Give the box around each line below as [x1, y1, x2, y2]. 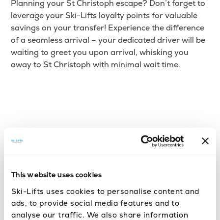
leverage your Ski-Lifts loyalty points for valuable [11, 10, 198, 21]
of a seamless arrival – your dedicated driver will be [11, 35, 206, 46]
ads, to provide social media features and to [11, 198, 179, 208]
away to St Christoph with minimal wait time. [11, 59, 181, 70]
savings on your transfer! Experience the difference [11, 23, 205, 33]
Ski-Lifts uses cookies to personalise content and [11, 186, 199, 196]
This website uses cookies [11, 172, 102, 179]
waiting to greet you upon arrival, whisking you [11, 47, 189, 58]
